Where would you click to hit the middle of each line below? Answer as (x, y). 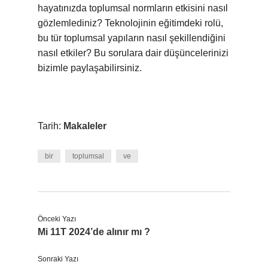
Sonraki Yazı (58, 259)
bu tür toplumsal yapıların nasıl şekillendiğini (132, 38)
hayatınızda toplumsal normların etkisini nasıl (133, 8)
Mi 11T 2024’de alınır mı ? (94, 232)
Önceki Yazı (57, 219)
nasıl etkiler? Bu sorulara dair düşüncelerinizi (133, 53)
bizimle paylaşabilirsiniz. (90, 68)
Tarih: (51, 126)
